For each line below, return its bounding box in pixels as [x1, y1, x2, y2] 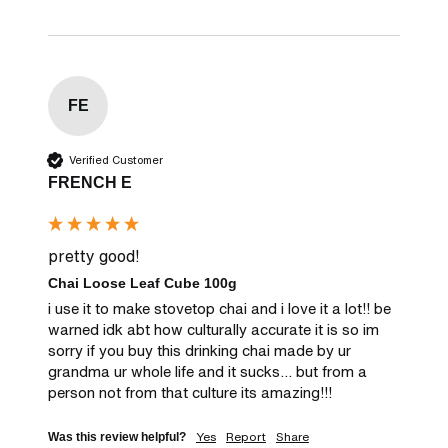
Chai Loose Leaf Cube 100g [48, 275, 237, 292]
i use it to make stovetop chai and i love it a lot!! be [48, 296, 391, 319]
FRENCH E [48, 174, 132, 192]
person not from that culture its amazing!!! [48, 380, 332, 403]
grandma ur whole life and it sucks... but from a [48, 359, 367, 382]
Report [226, 427, 266, 445]
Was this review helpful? [48, 429, 186, 444]
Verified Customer [69, 151, 163, 168]
